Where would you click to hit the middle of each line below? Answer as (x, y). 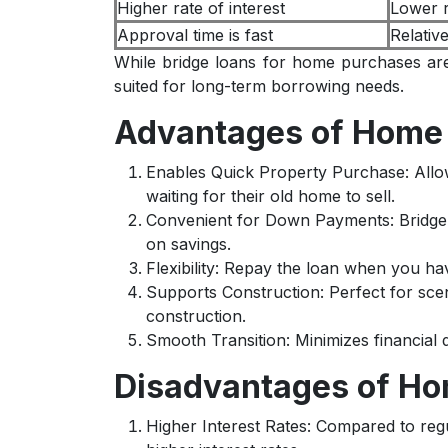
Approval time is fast (195, 35)
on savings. (188, 244)
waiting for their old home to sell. (270, 196)
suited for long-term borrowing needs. (259, 86)
